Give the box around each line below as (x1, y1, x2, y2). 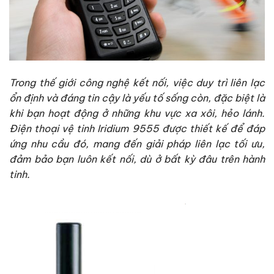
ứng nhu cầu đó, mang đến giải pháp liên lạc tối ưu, (9, 138, 265, 150)
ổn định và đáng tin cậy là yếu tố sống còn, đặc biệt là (9, 92, 265, 105)
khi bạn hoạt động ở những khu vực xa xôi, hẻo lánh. (9, 107, 265, 120)
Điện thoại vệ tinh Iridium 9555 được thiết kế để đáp (9, 122, 265, 135)
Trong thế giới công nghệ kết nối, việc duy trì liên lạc (9, 76, 265, 89)
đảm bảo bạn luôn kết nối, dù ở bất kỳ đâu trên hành (9, 153, 265, 166)
